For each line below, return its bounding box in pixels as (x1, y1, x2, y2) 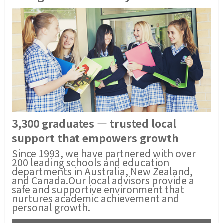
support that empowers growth (12, 130, 179, 145)
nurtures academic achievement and (12, 190, 179, 205)
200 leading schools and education (12, 154, 169, 169)
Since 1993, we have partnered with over (12, 145, 196, 160)
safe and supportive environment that (12, 181, 184, 196)
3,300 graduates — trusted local (12, 115, 176, 131)
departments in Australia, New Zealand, (12, 163, 193, 178)
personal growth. (12, 199, 90, 214)
